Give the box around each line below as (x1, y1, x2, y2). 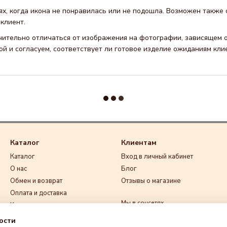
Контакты (10, 201, 39, 210)
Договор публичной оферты (10, 213, 100, 222)
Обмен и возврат (10, 176, 62, 185)
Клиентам (121, 138, 157, 147)
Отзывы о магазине (121, 176, 181, 185)
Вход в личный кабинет (121, 152, 193, 161)
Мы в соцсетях (121, 199, 164, 207)
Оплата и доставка (10, 188, 67, 198)
